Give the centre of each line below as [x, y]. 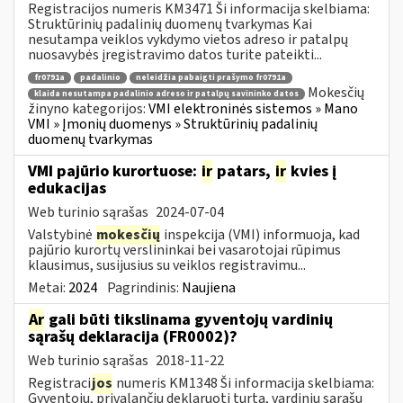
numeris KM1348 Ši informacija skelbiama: [244, 383]
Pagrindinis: [144, 287]
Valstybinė [62, 234]
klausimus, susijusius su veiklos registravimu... [167, 265]
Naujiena [209, 287]
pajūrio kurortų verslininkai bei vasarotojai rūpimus [184, 250]
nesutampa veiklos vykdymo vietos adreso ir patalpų [188, 39]
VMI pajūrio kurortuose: [114, 171]
